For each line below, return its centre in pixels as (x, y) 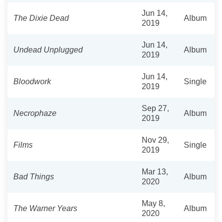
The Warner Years (45, 208)
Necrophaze (35, 113)
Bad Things (34, 176)
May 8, (153, 203)
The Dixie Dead (41, 18)
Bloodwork (32, 81)
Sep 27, (155, 108)
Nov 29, (155, 140)
